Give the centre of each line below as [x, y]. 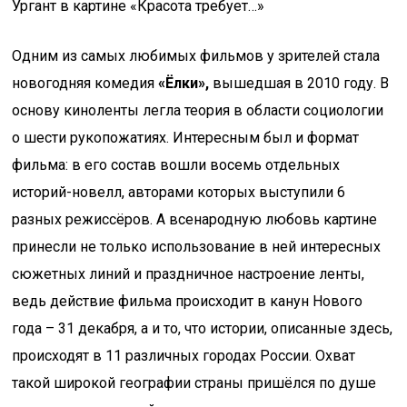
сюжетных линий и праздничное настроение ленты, [189, 274]
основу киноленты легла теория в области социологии [198, 110]
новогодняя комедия [85, 83]
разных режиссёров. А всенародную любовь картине [195, 219]
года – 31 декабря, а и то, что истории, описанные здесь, [203, 328]
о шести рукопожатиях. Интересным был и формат [186, 138]
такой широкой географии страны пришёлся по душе [194, 383]
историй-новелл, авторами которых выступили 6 [179, 192]
